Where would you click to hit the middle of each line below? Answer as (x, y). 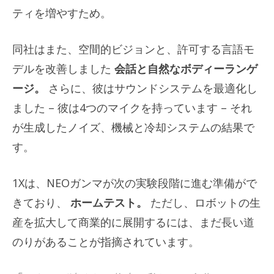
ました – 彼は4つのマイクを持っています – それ (132, 107)
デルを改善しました (63, 68)
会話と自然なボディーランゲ (186, 68)
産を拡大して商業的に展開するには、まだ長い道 (133, 222)
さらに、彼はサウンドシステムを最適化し (153, 88)
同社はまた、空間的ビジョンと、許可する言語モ (133, 49)
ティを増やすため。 (62, 13)
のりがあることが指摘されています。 (106, 241)
